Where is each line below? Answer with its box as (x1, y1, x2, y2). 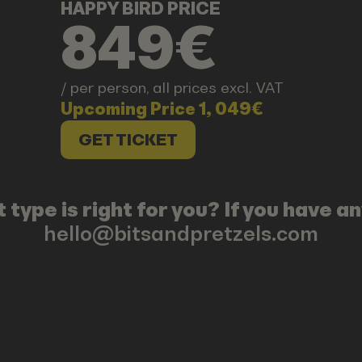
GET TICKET (78, 130, 178, 149)
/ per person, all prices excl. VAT (61, 79, 284, 97)
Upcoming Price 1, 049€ (61, 99, 264, 120)
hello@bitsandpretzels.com (44, 221, 318, 245)
